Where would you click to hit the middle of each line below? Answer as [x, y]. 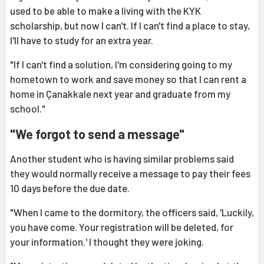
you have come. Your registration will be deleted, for [122, 227]
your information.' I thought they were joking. [107, 242]
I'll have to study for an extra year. [82, 40]
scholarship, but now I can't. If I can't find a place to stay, [130, 26]
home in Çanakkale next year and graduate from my [120, 94]
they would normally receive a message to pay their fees [130, 174]
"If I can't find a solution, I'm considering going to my [121, 65]
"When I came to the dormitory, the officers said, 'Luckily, [132, 212]
